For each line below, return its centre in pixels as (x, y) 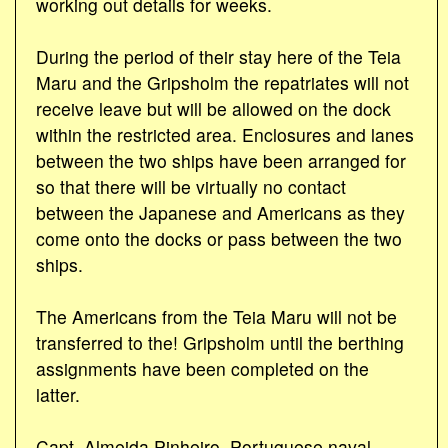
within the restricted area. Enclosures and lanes (225, 134)
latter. (58, 394)
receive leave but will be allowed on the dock (213, 108)
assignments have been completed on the (202, 368)
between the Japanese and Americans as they (220, 212)
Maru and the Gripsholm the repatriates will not (222, 82)
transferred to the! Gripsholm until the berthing (220, 342)
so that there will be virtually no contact (191, 186)
